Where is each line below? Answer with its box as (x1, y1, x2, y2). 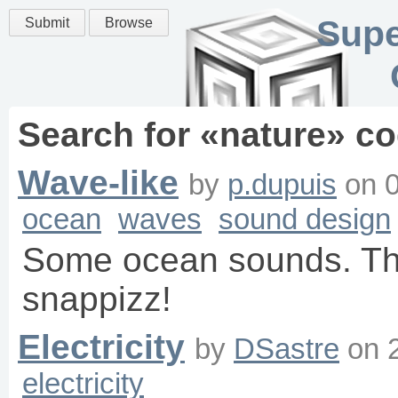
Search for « (18, 115, 219, 154)
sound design (219, 203, 391, 235)
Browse (105, 15, 153, 30)
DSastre (234, 332, 339, 365)
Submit (25, 15, 69, 30)
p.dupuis (227, 168, 337, 201)
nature (219, 115, 326, 154)
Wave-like (18, 163, 179, 202)
